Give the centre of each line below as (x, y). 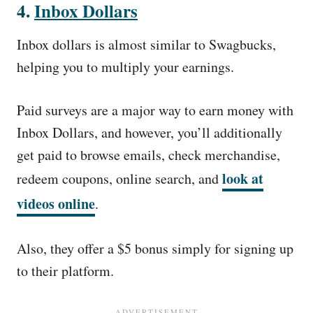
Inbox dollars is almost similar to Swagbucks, (146, 44)
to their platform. (65, 271)
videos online (56, 204)
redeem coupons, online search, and (119, 179)
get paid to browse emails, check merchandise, (148, 155)
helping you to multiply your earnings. (125, 67)
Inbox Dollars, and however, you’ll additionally (150, 132)
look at (243, 179)
